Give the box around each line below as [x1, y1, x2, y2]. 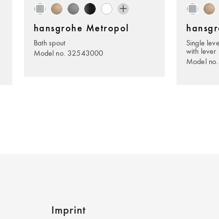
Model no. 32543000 [33, 48, 104, 58]
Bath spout [33, 38, 66, 47]
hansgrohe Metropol [33, 24, 129, 34]
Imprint [51, 205, 86, 217]
